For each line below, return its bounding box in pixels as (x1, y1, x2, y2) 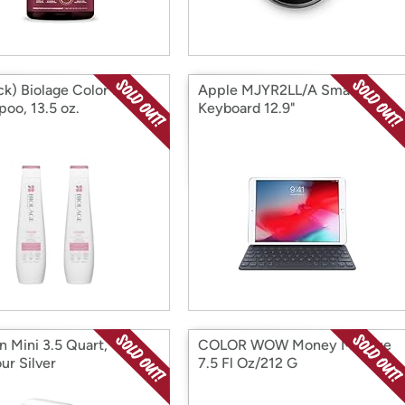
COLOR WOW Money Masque (198, 336, 391, 353)
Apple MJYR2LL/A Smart (198, 81, 361, 99)
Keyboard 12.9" (198, 99, 296, 117)
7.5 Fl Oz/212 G (198, 354, 297, 372)
